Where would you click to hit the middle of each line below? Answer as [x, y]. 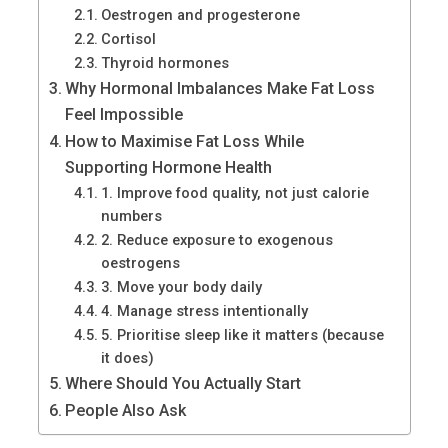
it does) [128, 357]
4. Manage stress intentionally [205, 310]
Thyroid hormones [165, 62]
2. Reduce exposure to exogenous [217, 239]
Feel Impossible [123, 114]
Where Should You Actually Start [182, 383]
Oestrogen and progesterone [201, 14]
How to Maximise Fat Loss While [184, 141]
